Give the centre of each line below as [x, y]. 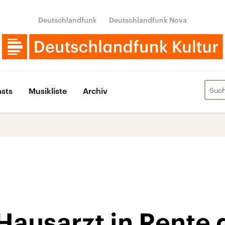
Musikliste [48, 90]
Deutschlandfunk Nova [148, 20]
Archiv [95, 90]
